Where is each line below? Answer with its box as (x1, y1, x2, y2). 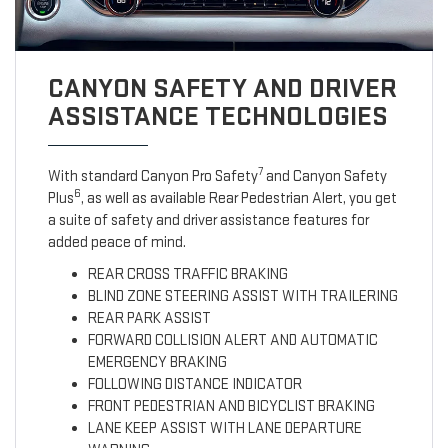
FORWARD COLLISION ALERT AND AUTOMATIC (87, 331, 378, 351)
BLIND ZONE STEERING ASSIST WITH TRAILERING (87, 287, 398, 307)
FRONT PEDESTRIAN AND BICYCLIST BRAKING (87, 397, 375, 417)
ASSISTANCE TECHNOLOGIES (47, 100, 388, 134)
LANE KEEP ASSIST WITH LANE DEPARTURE (87, 419, 362, 439)
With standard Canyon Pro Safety (47, 167, 258, 187)
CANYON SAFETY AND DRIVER (47, 72, 397, 106)
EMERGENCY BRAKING (87, 353, 227, 373)
